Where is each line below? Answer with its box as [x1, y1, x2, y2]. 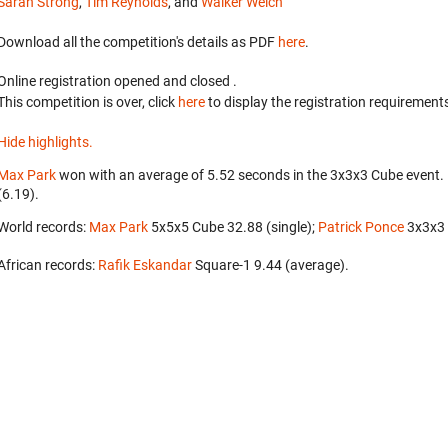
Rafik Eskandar [98, 257, 192, 273]
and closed [163, 73, 233, 89]
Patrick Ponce [318, 219, 404, 235]
